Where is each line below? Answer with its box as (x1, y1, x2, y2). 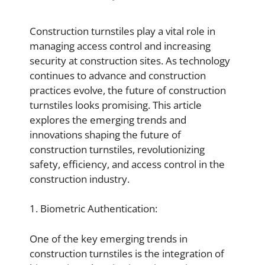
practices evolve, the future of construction (30, 83, 226, 97)
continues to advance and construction (30, 68, 206, 82)
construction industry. (30, 172, 130, 186)
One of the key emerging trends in (30, 231, 188, 245)
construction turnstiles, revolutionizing (30, 142, 205, 156)
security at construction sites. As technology (30, 53, 230, 67)
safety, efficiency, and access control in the (30, 157, 225, 171)
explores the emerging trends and (30, 112, 186, 127)
